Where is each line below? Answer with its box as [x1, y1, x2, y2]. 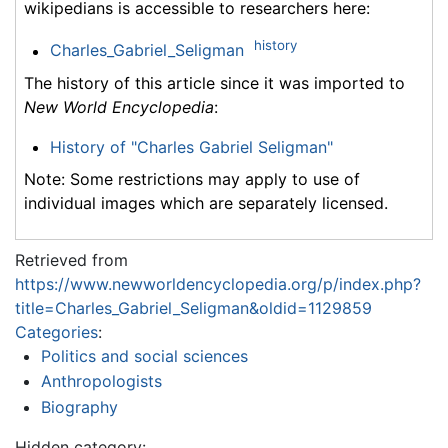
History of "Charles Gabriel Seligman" [49, 136, 333, 157]
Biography [40, 396, 118, 417]
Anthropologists [40, 371, 162, 392]
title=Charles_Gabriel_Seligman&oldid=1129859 [15, 297, 372, 318]
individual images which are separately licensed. [24, 192, 388, 213]
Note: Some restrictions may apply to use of [24, 168, 360, 189]
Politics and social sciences [40, 345, 248, 366]
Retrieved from [15, 249, 128, 270]
